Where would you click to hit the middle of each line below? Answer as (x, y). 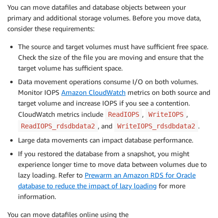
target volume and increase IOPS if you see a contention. (104, 103)
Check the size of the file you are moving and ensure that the (111, 57)
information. (37, 197)
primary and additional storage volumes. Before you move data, (104, 18)
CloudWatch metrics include (62, 114)
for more (171, 186)
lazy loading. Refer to (51, 175)
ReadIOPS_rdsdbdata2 (58, 126)
